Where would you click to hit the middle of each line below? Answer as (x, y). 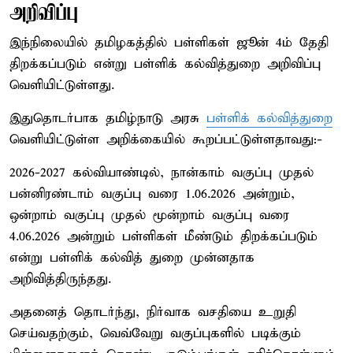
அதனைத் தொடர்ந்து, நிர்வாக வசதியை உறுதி (153, 312)
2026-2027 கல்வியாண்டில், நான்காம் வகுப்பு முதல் (162, 173)
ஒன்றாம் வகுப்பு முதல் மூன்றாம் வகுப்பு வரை (149, 215)
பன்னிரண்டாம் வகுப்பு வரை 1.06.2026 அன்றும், (152, 194)
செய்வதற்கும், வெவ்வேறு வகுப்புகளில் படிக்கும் (155, 333)
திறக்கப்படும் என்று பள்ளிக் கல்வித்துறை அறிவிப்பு (165, 64)
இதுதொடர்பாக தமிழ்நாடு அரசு (108, 118)
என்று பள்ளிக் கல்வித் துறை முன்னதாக (132, 258)
